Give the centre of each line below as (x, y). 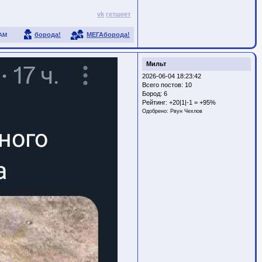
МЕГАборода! (108, 34)
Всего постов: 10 (167, 85)
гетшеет (118, 14)
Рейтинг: (156, 103)
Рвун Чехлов (186, 111)
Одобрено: (156, 111)
